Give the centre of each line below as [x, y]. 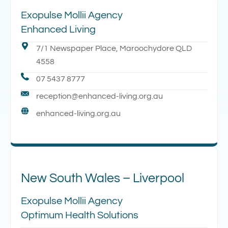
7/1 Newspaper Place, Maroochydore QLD [114, 48]
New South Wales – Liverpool [103, 178]
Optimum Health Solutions [80, 215]
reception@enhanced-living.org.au [99, 96]
